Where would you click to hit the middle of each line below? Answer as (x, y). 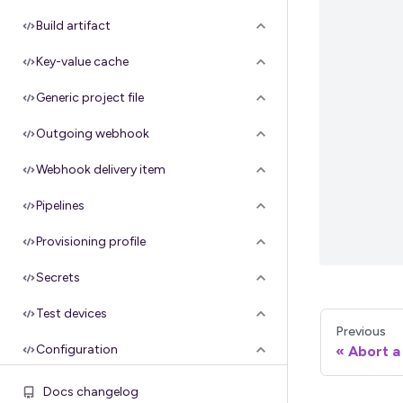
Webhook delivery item (101, 170)
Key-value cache (82, 62)
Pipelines (60, 206)
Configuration (77, 349)
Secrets (58, 278)
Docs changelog (91, 392)
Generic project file (90, 98)
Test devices (72, 313)
